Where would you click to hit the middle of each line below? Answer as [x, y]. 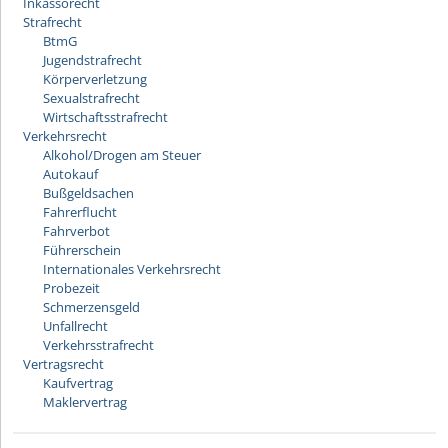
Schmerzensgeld [91, 307]
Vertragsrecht [63, 364]
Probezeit [71, 288]
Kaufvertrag [78, 383]
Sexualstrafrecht [91, 98]
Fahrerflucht [80, 212]
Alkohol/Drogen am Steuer [122, 155]
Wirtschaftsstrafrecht [105, 117]
